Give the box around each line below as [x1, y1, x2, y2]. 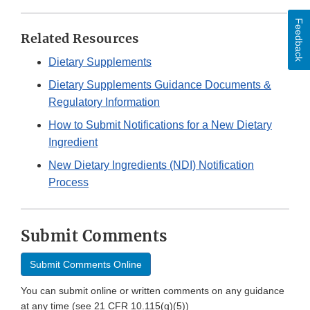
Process [48, 176, 89, 189]
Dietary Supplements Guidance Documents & [48, 79, 271, 91]
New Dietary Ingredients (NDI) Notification [48, 159, 254, 172]
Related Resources [21, 30, 139, 47]
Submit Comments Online [30, 259, 142, 271]
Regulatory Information [48, 96, 160, 109]
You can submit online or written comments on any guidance [21, 285, 284, 297]
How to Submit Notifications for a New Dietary [48, 119, 272, 131]
